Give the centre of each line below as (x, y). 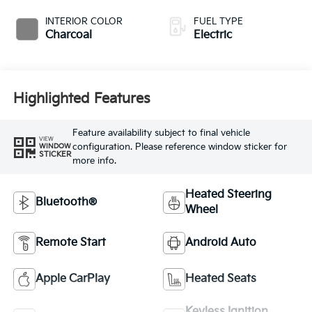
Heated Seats (221, 279)
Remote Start (70, 242)
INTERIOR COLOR (84, 21)
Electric (213, 35)
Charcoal (68, 35)
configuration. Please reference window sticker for (179, 147)
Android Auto (221, 242)
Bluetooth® (66, 202)
